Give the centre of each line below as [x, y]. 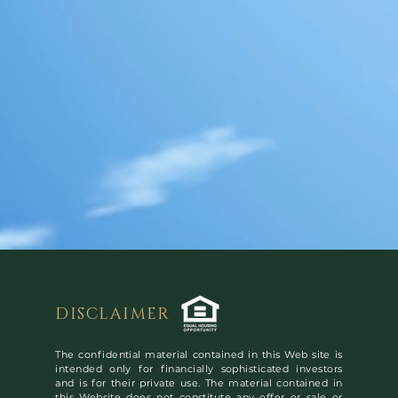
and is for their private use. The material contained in [199, 383]
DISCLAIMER [113, 314]
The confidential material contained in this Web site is [199, 354]
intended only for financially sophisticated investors [199, 369]
